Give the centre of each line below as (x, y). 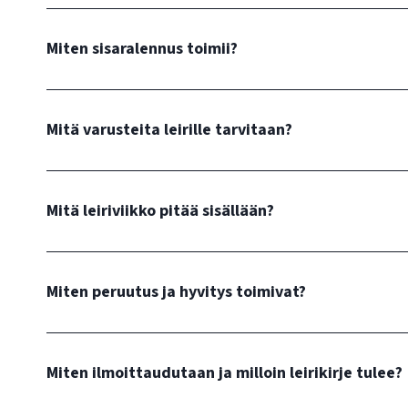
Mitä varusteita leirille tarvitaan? (169, 130)
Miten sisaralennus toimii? (142, 49)
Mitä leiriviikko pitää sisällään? (160, 211)
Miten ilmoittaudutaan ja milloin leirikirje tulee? (224, 373)
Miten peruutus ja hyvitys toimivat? (176, 292)
